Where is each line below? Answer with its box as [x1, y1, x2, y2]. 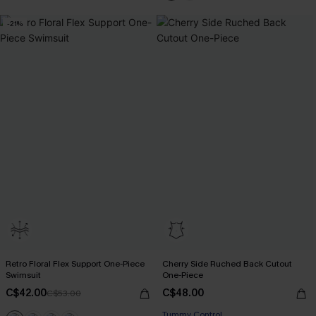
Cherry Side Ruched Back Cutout [162, 257, 292, 269]
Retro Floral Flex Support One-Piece [6, 257, 145, 269]
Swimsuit [6, 269, 41, 281]
